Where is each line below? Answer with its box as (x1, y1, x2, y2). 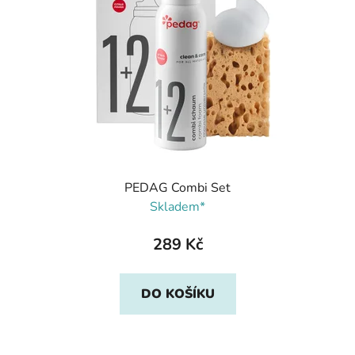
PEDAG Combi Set (124, 179, 231, 197)
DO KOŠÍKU (140, 285, 215, 303)
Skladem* (150, 198, 205, 216)
